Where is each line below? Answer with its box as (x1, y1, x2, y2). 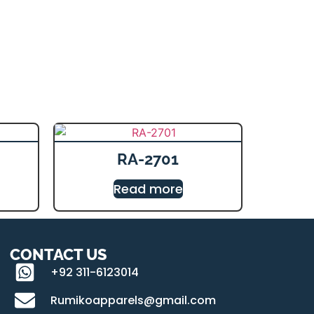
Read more (113, 180, 183, 198)
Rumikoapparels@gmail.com (50, 292, 217, 308)
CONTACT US (10, 245, 107, 264)
